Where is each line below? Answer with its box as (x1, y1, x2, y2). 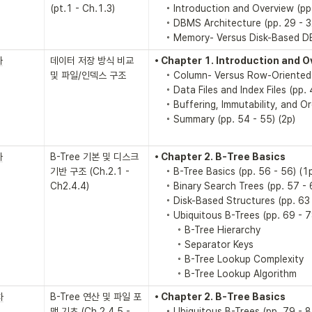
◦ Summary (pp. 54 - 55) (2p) (166, 113, 295, 125)
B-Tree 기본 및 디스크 (50, 150, 139, 162)
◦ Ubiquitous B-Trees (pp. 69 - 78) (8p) (155, 209, 166, 221)
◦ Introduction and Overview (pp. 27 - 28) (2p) (155, 2, 166, 14)
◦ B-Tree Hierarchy (155, 224, 177, 235)
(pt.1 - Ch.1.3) (50, 2, 115, 14)
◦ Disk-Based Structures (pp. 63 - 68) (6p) (155, 194, 166, 206)
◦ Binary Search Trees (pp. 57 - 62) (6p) (155, 180, 166, 192)
